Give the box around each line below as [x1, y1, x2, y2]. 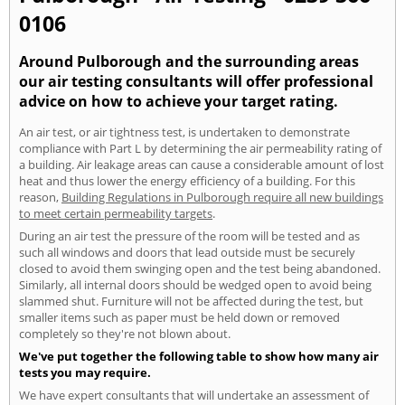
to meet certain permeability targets [19, 204, 212, 221]
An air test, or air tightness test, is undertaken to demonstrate [19, 123, 350, 140]
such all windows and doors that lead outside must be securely [19, 243, 355, 260]
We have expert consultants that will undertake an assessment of [19, 386, 369, 403]
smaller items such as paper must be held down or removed [19, 308, 340, 325]
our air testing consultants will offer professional [19, 71, 373, 92]
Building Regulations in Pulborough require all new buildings [61, 188, 383, 205]
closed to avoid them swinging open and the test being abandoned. [19, 259, 381, 277]
